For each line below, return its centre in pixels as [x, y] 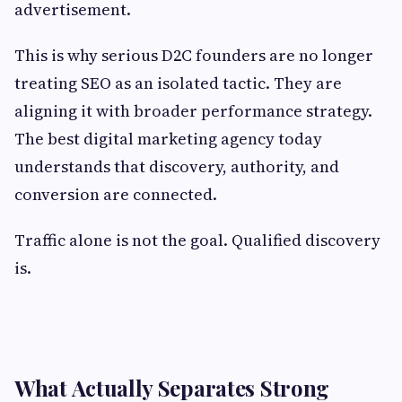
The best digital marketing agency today [168, 138]
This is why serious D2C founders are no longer [194, 55]
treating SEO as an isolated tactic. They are [178, 83]
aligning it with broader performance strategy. [193, 110]
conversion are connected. [116, 194]
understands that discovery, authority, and [177, 166]
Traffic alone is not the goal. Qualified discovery [197, 240]
